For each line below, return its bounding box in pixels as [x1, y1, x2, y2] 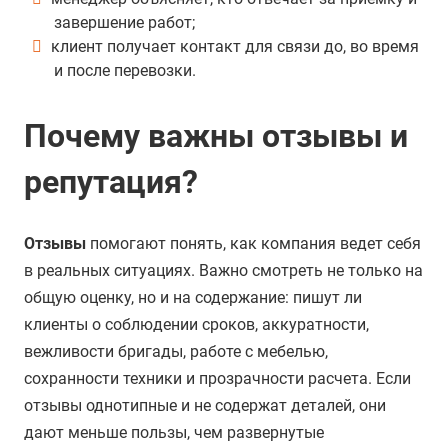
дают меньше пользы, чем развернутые [24, 423, 324, 443]
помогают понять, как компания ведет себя [86, 234, 421, 254]
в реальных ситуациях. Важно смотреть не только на [24, 261, 423, 281]
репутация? [24, 163, 198, 202]
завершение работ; [54, 13, 195, 33]
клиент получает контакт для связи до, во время [47, 37, 419, 57]
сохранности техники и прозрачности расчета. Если [24, 369, 411, 389]
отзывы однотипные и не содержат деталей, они [24, 396, 386, 416]
